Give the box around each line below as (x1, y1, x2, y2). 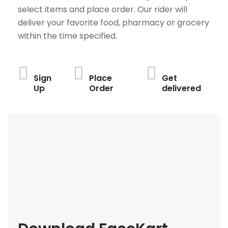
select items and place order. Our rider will (18, 4, 187, 15)
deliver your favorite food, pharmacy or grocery (18, 17, 209, 28)
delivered (162, 82, 202, 94)
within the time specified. (18, 30, 117, 42)
